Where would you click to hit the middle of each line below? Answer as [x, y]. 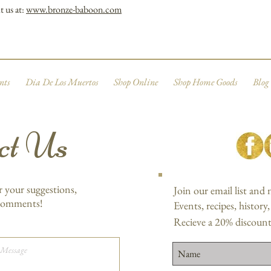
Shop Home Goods [205, 82]
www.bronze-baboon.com [74, 10]
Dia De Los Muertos [61, 82]
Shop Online [135, 82]
